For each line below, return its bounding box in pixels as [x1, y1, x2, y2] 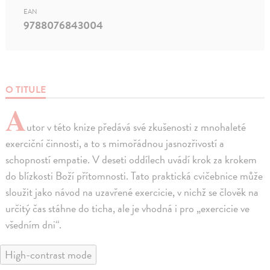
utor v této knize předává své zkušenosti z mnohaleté [27, 119, 246, 136]
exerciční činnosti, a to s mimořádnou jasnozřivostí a [5, 135, 225, 152]
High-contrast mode [5, 246, 92, 263]
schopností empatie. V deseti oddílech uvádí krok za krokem [5, 151, 257, 168]
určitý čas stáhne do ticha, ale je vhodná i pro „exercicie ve [5, 200, 250, 217]
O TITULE [5, 83, 46, 98]
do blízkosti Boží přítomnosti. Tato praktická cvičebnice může [5, 168, 263, 184]
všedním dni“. [5, 216, 62, 233]
